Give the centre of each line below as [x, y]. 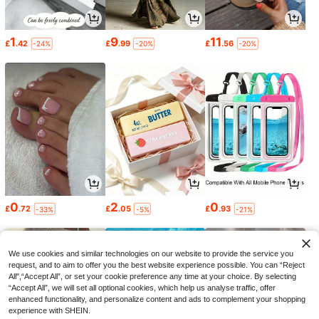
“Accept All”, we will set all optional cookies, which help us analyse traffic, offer [142, 288]
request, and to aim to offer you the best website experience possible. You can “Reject [157, 265]
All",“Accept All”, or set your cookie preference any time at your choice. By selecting [152, 276]
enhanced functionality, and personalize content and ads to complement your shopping [157, 299]
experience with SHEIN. [49, 310]
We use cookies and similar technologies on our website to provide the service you [151, 253]
